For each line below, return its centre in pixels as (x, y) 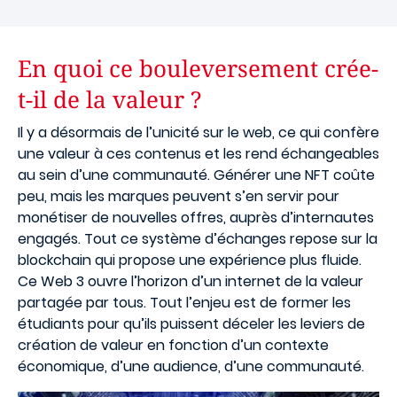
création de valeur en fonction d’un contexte (173, 345)
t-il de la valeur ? (109, 99)
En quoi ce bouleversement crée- (198, 68)
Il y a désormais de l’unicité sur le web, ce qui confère (198, 132)
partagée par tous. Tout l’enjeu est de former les (184, 303)
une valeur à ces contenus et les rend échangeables (198, 154)
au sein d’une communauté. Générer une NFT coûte (196, 175)
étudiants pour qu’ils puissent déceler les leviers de (191, 324)
